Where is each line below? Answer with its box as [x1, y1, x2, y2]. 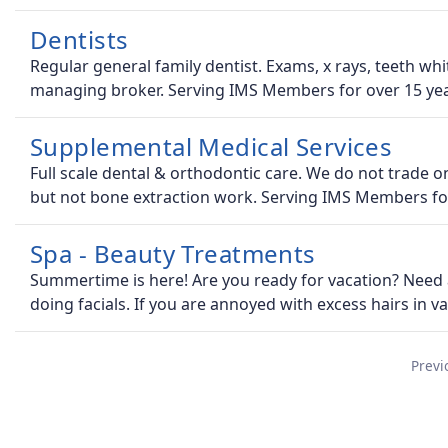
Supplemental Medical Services [30, 130, 393, 164]
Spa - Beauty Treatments [30, 237, 316, 271]
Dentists [30, 23, 129, 57]
